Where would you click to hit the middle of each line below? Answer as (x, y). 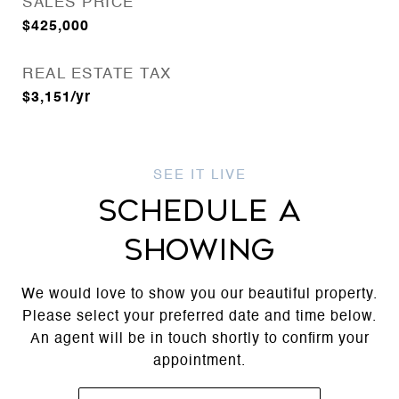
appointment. (199, 361)
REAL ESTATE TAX (97, 74)
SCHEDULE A (199, 211)
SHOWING (199, 250)
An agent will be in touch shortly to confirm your (199, 339)
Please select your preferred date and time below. (199, 317)
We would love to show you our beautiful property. (199, 294)
